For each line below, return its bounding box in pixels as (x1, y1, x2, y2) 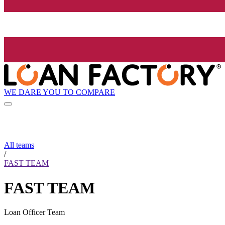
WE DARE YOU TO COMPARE (4, 87, 115, 96)
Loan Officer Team (4, 208, 65, 217)
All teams (4, 141, 34, 150)
